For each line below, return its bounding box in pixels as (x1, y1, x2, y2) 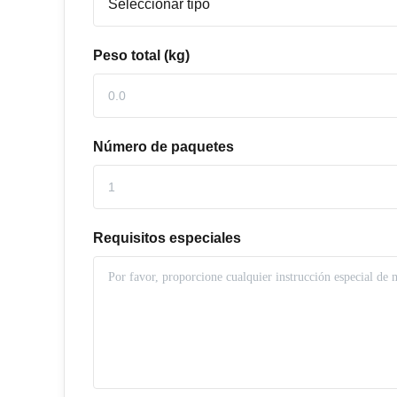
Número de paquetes (93, 139, 234, 154)
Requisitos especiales (93, 230, 241, 245)
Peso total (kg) (93, 48, 190, 63)
